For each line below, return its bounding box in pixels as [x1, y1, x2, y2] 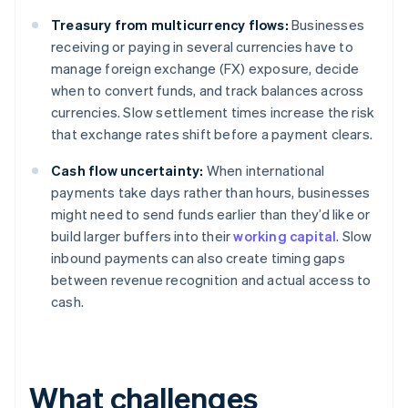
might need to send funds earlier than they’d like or [51, 205, 371, 224]
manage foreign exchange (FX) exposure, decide [51, 59, 360, 78]
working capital [233, 227, 337, 246]
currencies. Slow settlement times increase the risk [51, 103, 375, 122]
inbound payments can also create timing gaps [51, 249, 345, 268]
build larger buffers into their [51, 227, 234, 246]
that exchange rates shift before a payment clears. [51, 125, 373, 144]
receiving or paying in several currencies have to [51, 37, 353, 56]
